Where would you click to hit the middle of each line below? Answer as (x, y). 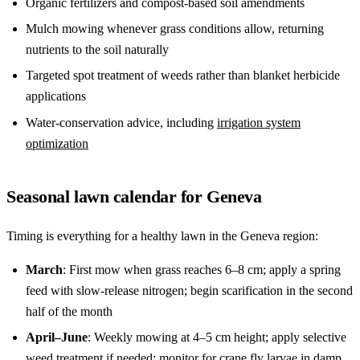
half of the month (69, 311)
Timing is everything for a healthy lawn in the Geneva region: (162, 235)
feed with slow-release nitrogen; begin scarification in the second (189, 290)
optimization (57, 143)
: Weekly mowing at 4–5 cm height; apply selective (217, 337)
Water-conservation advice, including (121, 122)
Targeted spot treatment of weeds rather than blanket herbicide (183, 76)
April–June (57, 337)
